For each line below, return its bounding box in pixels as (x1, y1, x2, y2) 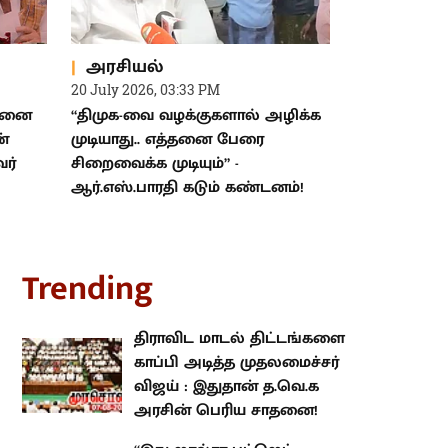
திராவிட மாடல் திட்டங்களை (86, 297, 297, 325)
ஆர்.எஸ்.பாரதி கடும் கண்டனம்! (71, 146, 304, 174)
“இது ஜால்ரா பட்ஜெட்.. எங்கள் (86, 409, 308, 437)
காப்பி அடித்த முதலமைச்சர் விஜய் (86, 321, 341, 349)
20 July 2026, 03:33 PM (71, 52, 220, 72)
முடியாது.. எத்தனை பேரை (71, 98, 264, 126)
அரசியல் (86, 23, 163, 54)
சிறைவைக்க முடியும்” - (71, 122, 239, 150)
